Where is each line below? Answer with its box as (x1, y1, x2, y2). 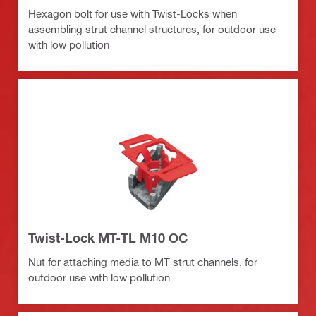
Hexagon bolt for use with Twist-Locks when (28, 6, 237, 20)
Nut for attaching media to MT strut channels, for (28, 255, 257, 268)
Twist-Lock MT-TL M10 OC (28, 229, 188, 245)
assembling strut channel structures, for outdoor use (28, 22, 276, 35)
